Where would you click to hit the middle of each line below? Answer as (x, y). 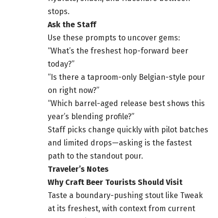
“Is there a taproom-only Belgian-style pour (126, 77)
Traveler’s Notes (78, 169)
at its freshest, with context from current (121, 209)
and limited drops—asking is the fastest (120, 143)
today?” (61, 64)
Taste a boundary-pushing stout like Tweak (125, 196)
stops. (59, 12)
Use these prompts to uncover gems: (114, 38)
